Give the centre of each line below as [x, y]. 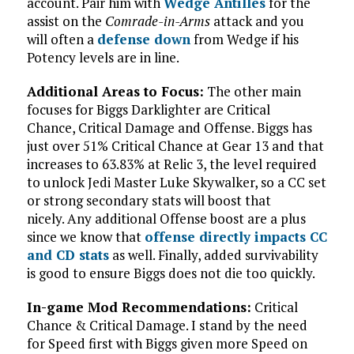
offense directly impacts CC [235, 237]
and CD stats [68, 255]
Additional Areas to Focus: [115, 91]
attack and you [257, 21]
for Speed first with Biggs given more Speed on [167, 343]
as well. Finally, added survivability [213, 255]
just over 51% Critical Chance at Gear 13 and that [175, 146]
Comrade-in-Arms [157, 21]
